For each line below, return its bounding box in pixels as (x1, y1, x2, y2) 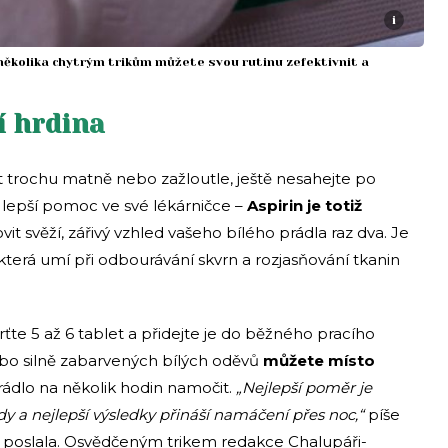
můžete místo (259, 351, 375, 371)
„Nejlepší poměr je (236, 378, 372, 398)
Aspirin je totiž (243, 196, 362, 216)
